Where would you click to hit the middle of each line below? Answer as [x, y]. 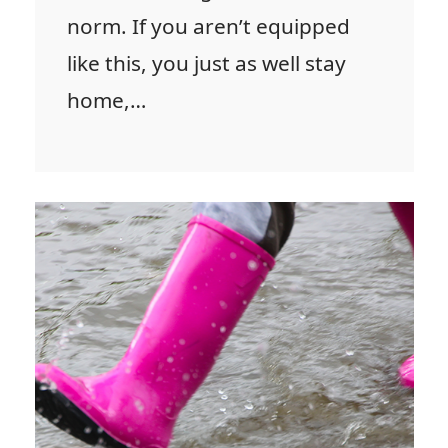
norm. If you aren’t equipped [208, 25]
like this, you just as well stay [206, 62]
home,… [106, 99]
